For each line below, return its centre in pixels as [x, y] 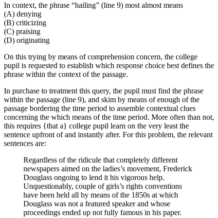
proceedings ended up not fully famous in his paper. [102, 212]
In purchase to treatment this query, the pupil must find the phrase [104, 91]
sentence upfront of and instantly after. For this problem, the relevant [108, 134]
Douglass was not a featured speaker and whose [97, 203]
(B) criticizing [25, 22]
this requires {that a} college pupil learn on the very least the [96, 126]
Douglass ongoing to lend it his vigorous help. [94, 177]
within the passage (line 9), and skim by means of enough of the [102, 99]
